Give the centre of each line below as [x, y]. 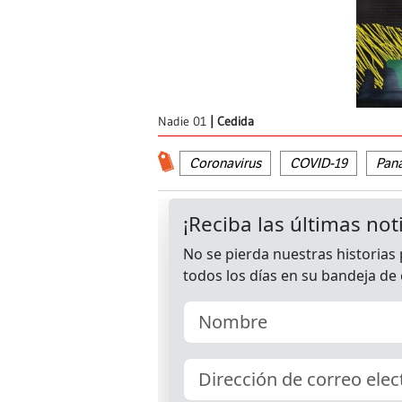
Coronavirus [225, 164]
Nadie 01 [182, 122]
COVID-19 [319, 164]
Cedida [236, 122]
